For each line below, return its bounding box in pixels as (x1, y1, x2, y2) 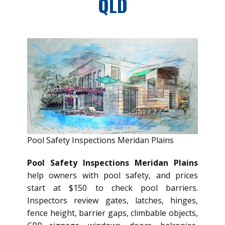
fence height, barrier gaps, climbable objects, (27, 207, 198, 219)
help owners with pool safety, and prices (27, 170, 198, 181)
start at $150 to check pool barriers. (27, 182, 198, 194)
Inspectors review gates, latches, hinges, (27, 195, 198, 206)
